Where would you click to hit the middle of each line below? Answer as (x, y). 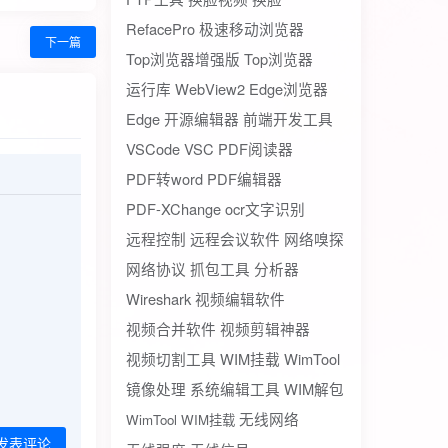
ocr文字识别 (265, 208)
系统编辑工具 (235, 388)
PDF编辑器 (244, 178)
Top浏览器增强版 (183, 58)
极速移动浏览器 (251, 28)
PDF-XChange (173, 208)
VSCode (153, 148)
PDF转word (164, 178)
